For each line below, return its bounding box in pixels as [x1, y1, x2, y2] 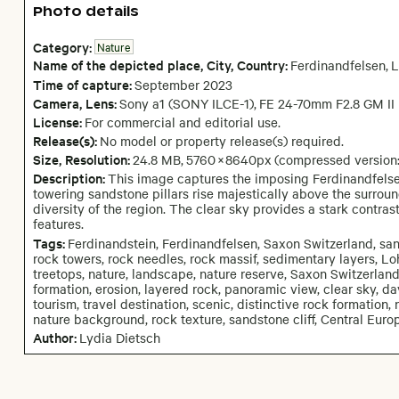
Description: [32, 168, 105, 188]
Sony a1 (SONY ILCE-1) [118, 94, 254, 112]
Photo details [32, 3, 139, 20]
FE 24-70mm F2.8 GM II [259, 94, 395, 112]
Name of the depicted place [32, 55, 200, 75]
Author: [32, 327, 77, 346]
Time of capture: [32, 74, 132, 94]
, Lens [78, 93, 114, 112]
